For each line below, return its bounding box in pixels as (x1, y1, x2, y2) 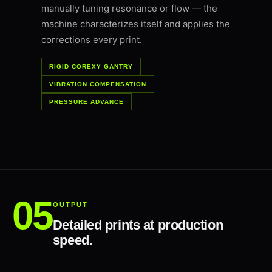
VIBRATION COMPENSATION (49, 81, 146, 88)
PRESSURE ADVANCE (49, 98, 124, 106)
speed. (52, 233, 93, 248)
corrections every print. (41, 34, 142, 46)
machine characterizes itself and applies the (41, 18, 230, 30)
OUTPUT (52, 201, 88, 209)
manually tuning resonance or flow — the (41, 2, 217, 15)
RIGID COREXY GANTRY (49, 63, 133, 70)
